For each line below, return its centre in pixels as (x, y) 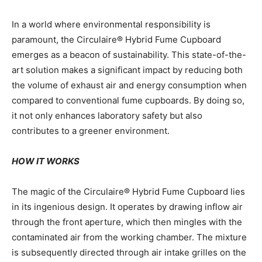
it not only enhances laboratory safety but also (107, 115)
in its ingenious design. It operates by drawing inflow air (127, 206)
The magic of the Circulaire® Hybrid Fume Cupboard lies (128, 191)
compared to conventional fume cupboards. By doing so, (128, 100)
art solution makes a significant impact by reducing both (127, 70)
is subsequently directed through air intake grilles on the (129, 252)
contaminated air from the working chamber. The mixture (129, 237)
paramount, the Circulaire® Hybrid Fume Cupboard (116, 39)
